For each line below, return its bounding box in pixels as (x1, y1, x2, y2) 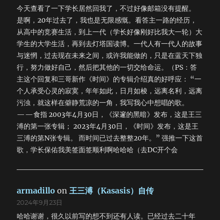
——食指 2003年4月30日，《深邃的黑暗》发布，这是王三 (17, 110, 202, 119)
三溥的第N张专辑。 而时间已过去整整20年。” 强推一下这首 (17, 134, 203, 143)
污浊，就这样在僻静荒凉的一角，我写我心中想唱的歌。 (17, 98, 189, 108)
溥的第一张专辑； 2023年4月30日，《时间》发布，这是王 (17, 122, 199, 131)
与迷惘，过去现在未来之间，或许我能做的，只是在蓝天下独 (17, 51, 203, 60)
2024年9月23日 (17, 198, 63, 207)
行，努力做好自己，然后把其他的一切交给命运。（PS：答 (17, 63, 197, 72)
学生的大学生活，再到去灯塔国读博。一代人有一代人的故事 (17, 39, 203, 49)
